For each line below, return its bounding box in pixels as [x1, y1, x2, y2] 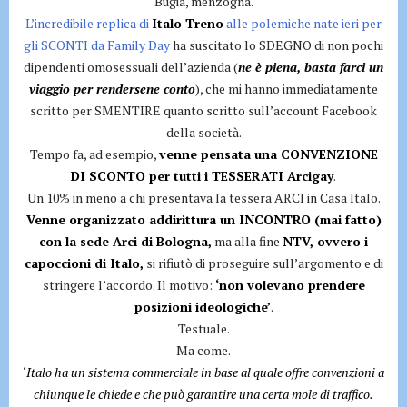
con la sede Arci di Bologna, [39, 233, 212, 250]
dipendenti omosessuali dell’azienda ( [24, 58, 238, 75]
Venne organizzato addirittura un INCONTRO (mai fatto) [25, 211, 382, 228]
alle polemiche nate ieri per [223, 15, 382, 32]
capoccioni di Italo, [24, 254, 144, 272]
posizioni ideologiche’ [134, 298, 271, 315]
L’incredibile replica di [25, 15, 152, 32]
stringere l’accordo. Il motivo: [42, 276, 215, 293]
